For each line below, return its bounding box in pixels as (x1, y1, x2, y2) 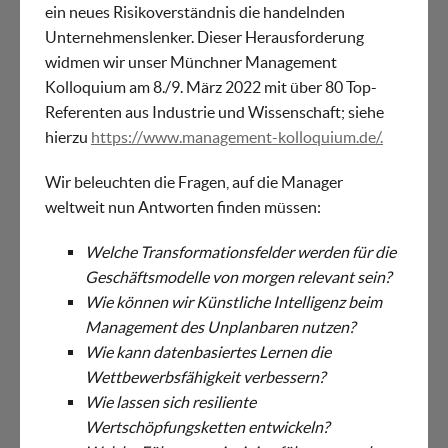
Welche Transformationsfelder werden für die (85, 243, 396, 262)
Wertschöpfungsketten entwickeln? (85, 418, 329, 437)
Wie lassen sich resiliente (85, 393, 256, 412)
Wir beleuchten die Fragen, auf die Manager (45, 173, 343, 192)
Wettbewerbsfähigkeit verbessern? (85, 368, 325, 387)
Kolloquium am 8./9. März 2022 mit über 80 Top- (45, 78, 377, 97)
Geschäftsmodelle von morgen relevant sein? (85, 268, 391, 287)
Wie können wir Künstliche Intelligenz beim (85, 293, 382, 312)
